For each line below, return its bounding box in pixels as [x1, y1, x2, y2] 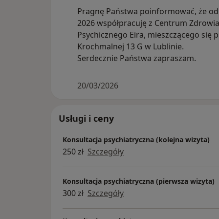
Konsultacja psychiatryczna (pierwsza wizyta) [63, 176, 215, 186]
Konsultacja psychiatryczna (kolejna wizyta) [63, 134, 210, 144]
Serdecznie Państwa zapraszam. [77, 53, 196, 64]
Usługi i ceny [59, 112, 114, 125]
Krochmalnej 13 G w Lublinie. [77, 41, 184, 52]
